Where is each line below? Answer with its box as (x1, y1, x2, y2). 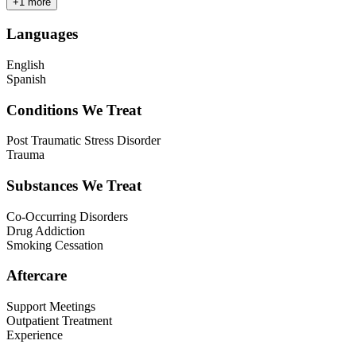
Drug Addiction (6, 223, 85, 238)
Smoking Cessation (6, 238, 103, 252)
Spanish (6, 72, 46, 86)
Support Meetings (6, 300, 95, 314)
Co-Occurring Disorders (6, 209, 128, 223)
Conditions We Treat (6, 101, 141, 118)
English (6, 57, 44, 72)
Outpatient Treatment (6, 314, 112, 328)
